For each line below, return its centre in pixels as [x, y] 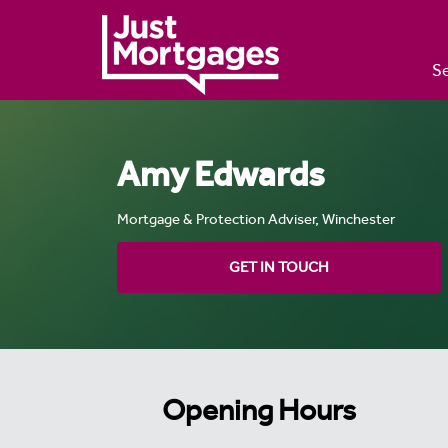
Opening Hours [259, 409]
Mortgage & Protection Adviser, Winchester [256, 219]
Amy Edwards [221, 174]
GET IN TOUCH [279, 267]
